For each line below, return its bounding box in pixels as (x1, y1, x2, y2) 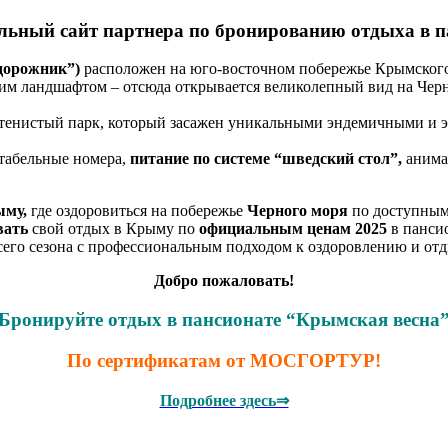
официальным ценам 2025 (199, 220, 391, 238)
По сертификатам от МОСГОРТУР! (67, 349, 381, 371)
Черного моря (247, 202, 348, 220)
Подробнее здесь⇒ (159, 391, 289, 409)
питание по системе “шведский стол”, (130, 150, 406, 168)
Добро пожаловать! (154, 272, 294, 290)
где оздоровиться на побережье (27, 202, 247, 220)
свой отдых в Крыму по (28, 220, 199, 238)
